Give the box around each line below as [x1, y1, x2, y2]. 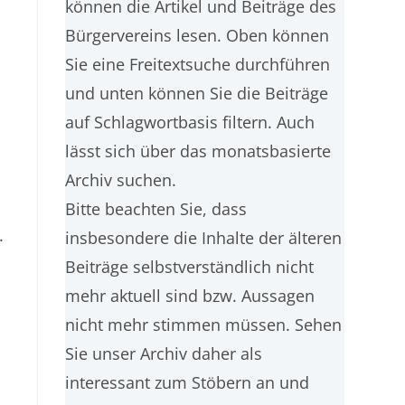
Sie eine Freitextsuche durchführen [65, 53, 331, 75]
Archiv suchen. [65, 169, 177, 191]
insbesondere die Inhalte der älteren [65, 227, 343, 249]
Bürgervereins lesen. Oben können [65, 24, 330, 46]
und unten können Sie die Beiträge [65, 82, 329, 104]
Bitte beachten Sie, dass [65, 198, 248, 220]
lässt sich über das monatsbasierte [65, 140, 332, 162]
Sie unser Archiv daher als [65, 343, 263, 364]
